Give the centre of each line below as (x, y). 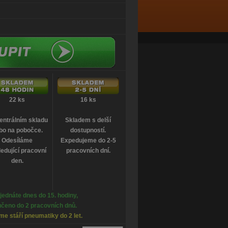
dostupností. (88, 130)
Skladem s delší (88, 120)
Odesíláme (17, 140)
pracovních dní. (88, 151)
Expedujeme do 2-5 (88, 140)
